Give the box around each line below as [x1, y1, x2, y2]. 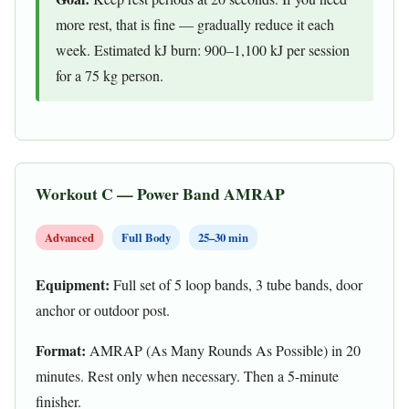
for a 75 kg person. [56, 66, 163, 86]
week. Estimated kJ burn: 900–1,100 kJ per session [56, 40, 350, 60]
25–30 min [198, 228, 248, 246]
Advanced [45, 228, 94, 246]
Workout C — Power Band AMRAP [36, 182, 285, 206]
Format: [36, 339, 86, 361]
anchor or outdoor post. [36, 299, 170, 320]
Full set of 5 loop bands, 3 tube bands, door [110, 274, 362, 294]
